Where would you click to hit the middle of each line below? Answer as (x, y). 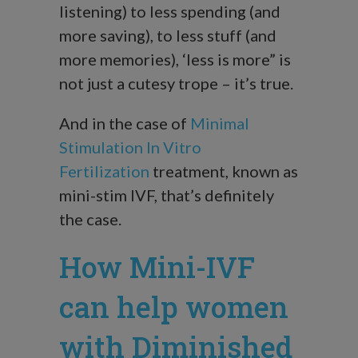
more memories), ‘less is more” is (175, 60)
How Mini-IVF (157, 267)
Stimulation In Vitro (130, 147)
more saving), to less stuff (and (168, 36)
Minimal (220, 123)
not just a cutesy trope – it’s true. (176, 84)
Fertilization (104, 171)
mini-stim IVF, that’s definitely (167, 195)
